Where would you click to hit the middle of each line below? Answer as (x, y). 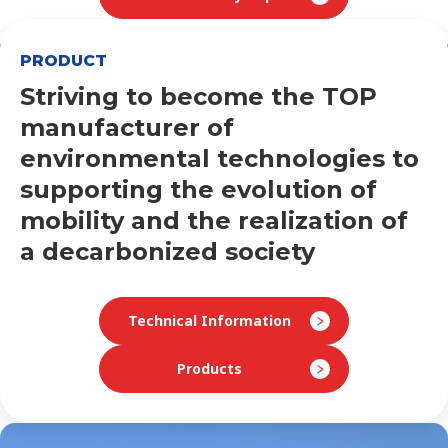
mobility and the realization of (214, 220)
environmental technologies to (219, 158)
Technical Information (209, 320)
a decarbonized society (167, 251)
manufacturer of (127, 127)
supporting (95, 189)
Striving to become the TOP (198, 96)
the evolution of (273, 189)
